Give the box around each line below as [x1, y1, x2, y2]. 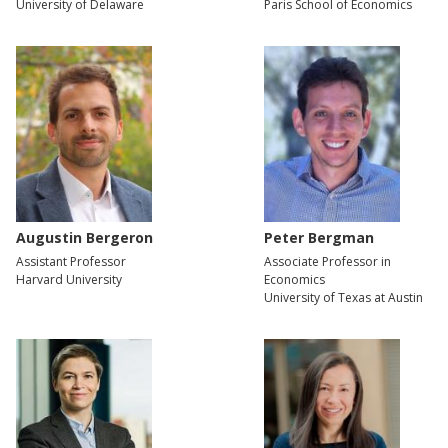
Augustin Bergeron [16, 227, 153, 247]
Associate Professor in [264, 252, 391, 270]
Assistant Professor [16, 252, 126, 270]
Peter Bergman [264, 227, 374, 247]
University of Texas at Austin [264, 288, 423, 306]
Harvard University [16, 270, 122, 288]
